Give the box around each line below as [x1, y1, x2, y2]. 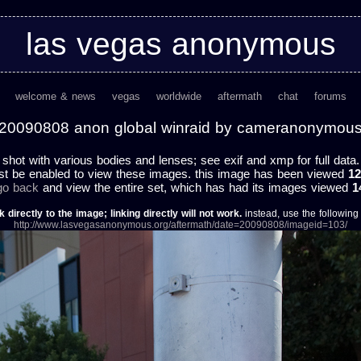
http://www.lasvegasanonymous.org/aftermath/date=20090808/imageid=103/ [14, 219, 347, 230]
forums [313, 90, 346, 102]
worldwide [156, 90, 201, 102]
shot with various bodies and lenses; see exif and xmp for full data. [2, 153, 359, 167]
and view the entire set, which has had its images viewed [38, 180, 352, 194]
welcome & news [15, 90, 96, 102]
